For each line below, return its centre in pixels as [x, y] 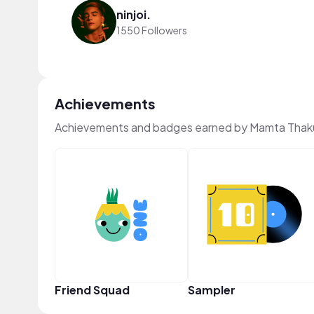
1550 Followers [152, 30]
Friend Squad [92, 289]
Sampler [211, 289]
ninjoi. [134, 14]
